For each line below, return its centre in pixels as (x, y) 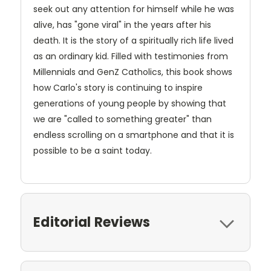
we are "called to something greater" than (122, 119)
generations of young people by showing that (130, 104)
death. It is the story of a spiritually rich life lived (133, 41)
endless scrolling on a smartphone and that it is (134, 135)
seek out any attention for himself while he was (134, 9)
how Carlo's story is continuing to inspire (118, 88)
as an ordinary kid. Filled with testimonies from (131, 57)
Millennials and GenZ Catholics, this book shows (133, 72)
